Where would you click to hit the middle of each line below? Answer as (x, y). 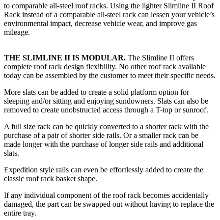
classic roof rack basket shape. (51, 178)
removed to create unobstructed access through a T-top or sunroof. (106, 110)
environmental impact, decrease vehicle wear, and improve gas (100, 23)
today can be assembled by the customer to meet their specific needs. (110, 75)
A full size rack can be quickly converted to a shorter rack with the (106, 126)
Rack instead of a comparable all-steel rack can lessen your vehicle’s (109, 14)
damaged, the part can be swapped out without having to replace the (109, 204)
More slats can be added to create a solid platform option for (96, 92)
